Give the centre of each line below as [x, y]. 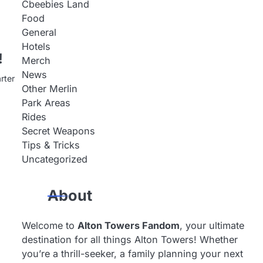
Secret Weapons [58, 131]
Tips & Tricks [50, 145]
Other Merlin [49, 89]
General [39, 32]
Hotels [36, 46]
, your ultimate [212, 225]
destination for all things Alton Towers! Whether [129, 240]
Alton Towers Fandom [128, 225]
